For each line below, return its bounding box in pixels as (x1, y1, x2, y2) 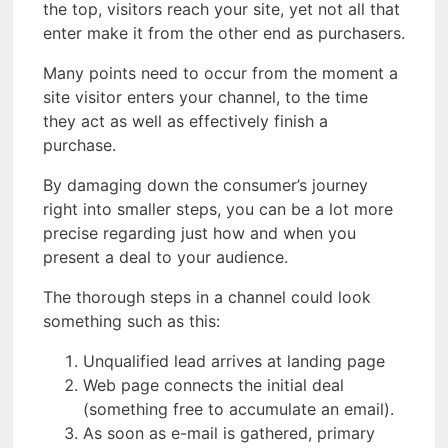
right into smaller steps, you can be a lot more (43, 198, 393, 219)
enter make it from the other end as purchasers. (43, 22, 405, 43)
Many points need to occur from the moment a (43, 62, 398, 83)
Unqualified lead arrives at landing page (83, 350, 385, 371)
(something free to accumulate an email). (83, 398, 394, 419)
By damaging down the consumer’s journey (43, 174, 368, 195)
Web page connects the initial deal (83, 374, 344, 395)
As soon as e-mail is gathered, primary (83, 422, 375, 443)
